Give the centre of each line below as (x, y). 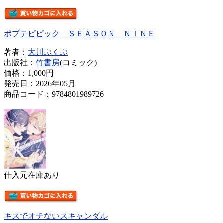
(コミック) (78, 62)
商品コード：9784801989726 (54, 94)
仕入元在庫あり (32, 175)
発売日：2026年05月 (40, 83)
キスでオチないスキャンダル (56, 216)
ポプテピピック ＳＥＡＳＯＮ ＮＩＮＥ (80, 33)
